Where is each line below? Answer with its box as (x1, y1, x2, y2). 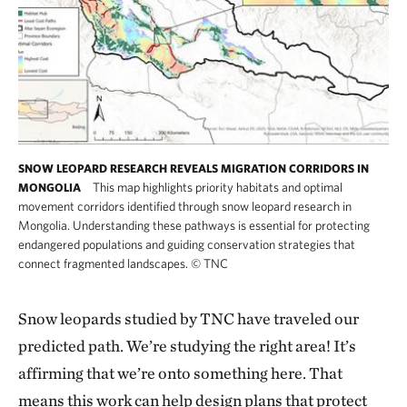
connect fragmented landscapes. (18, 255, 191, 271)
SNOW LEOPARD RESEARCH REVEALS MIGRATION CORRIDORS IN (18, 161, 369, 175)
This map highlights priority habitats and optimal (90, 179, 342, 194)
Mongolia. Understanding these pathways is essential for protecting (18, 217, 370, 233)
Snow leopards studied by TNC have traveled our (18, 308, 359, 328)
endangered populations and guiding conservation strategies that (18, 236, 355, 252)
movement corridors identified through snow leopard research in (18, 198, 352, 213)
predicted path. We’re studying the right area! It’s (18, 335, 356, 355)
